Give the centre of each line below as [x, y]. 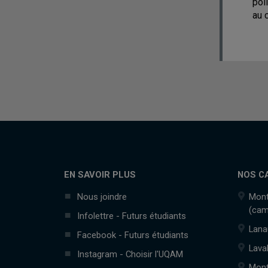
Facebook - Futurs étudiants [133, 235]
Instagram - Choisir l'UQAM [130, 254]
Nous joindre [102, 197]
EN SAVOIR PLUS [100, 175]
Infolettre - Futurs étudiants [132, 216]
